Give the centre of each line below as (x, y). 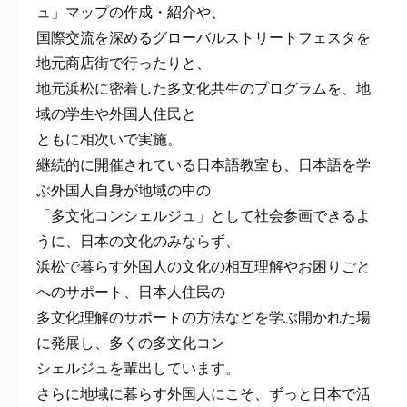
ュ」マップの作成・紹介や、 (131, 12)
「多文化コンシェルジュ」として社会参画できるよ (203, 215)
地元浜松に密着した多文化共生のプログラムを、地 (203, 88)
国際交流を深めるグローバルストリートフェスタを (203, 37)
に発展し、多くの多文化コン (131, 342)
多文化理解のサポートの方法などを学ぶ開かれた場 (203, 317)
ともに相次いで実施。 (109, 139)
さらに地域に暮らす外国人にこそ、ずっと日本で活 (203, 393)
